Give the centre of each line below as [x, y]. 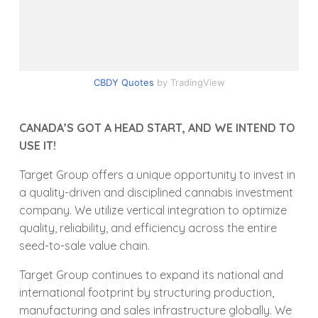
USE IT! [38, 145]
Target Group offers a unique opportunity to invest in [158, 174]
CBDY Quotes [124, 83]
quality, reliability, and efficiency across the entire [148, 227]
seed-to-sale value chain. [85, 245]
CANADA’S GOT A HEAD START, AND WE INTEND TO [158, 127]
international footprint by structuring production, [147, 292]
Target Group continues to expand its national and [152, 274]
